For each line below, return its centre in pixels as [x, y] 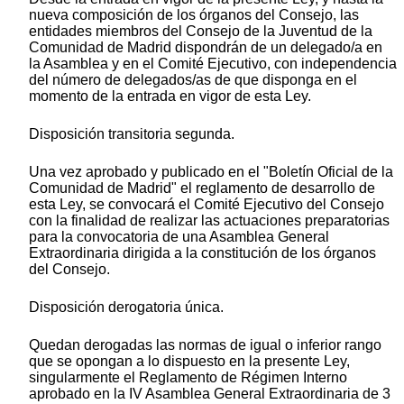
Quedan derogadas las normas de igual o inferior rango [205, 345]
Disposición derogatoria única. [126, 308]
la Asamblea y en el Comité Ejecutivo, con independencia [213, 64]
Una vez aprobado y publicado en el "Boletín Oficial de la [211, 172]
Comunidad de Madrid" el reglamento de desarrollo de [202, 188]
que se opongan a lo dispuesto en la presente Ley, [189, 362]
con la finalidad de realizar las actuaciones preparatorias [209, 221]
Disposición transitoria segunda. [132, 134]
